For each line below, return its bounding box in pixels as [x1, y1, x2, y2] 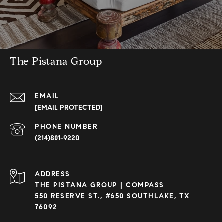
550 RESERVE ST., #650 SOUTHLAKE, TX [35, 192, 190, 201]
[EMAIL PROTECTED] [35, 103, 103, 112]
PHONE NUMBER [35, 122, 98, 131]
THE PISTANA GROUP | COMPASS [35, 181, 164, 190]
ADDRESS [35, 170, 70, 179]
